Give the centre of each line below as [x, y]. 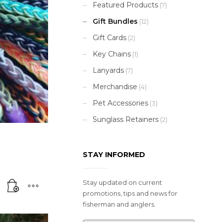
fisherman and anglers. [119, 204]
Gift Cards [110, 38]
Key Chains [112, 54]
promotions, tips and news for [130, 194]
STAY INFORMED [114, 155]
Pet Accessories [120, 103]
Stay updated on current [122, 183]
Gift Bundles [115, 22]
